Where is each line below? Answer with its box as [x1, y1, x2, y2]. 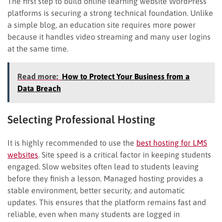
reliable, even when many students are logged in [7, 209, 180, 219]
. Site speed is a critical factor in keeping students [38, 150, 211, 159]
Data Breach [17, 83, 61, 93]
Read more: [17, 71, 58, 81]
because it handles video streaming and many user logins [7, 32, 211, 41]
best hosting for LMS [136, 138, 207, 147]
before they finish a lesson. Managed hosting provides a [7, 173, 203, 183]
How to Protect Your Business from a [62, 71, 190, 81]
